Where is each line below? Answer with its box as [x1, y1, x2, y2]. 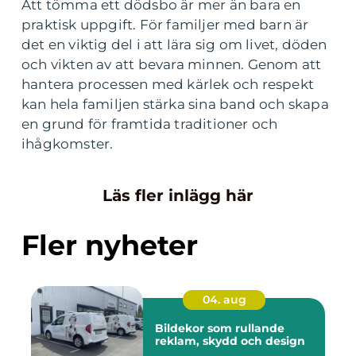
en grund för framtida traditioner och [21, 116, 278, 133]
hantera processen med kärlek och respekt [21, 76, 315, 93]
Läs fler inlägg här [103, 186, 253, 206]
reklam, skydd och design [155, 334, 305, 349]
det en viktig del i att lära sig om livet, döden [21, 37, 327, 53]
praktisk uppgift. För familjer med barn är [21, 17, 309, 33]
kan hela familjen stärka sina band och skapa [21, 96, 329, 113]
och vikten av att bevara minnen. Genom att [21, 56, 322, 73]
